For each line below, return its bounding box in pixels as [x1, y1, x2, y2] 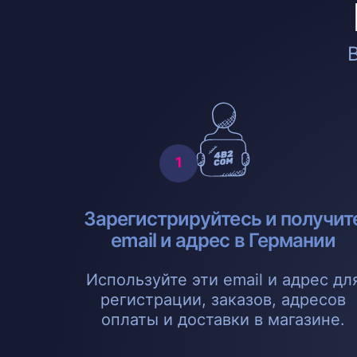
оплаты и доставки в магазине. [101, 309, 345, 329]
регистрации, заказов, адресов [100, 289, 346, 309]
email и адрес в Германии [111, 228, 335, 252]
